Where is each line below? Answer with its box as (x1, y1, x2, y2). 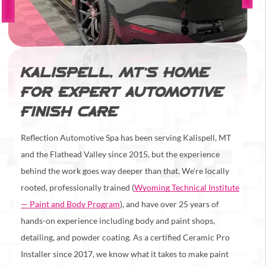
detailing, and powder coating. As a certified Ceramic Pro (21, 232, 230, 242)
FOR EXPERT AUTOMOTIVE (21, 87, 224, 99)
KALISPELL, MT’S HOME (21, 67, 210, 80)
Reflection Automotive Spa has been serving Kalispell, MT (21, 132, 231, 142)
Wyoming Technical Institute (134, 182, 239, 192)
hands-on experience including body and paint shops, (21, 216, 215, 226)
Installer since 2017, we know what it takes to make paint (21, 249, 229, 259)
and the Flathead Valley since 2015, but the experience (21, 149, 220, 159)
